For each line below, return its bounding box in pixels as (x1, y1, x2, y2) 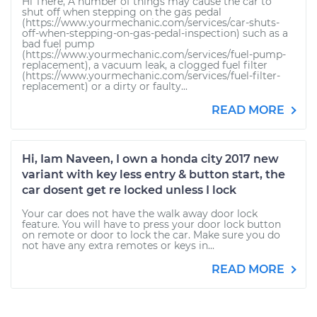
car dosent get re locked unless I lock (22, 183, 236, 197)
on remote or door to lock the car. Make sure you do (22, 229, 280, 241)
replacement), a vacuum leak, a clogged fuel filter (22, 59, 267, 71)
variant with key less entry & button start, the (22, 168, 285, 181)
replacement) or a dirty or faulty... (22, 80, 188, 93)
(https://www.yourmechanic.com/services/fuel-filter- (22, 69, 280, 82)
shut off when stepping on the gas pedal (22, 6, 221, 18)
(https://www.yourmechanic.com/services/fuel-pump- (22, 48, 286, 61)
